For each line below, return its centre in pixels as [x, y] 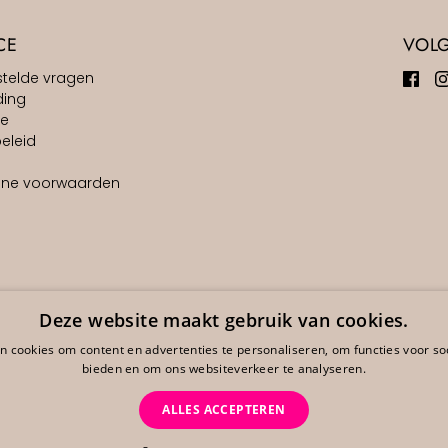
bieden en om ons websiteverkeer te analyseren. [224, 368]
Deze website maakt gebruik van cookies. [224, 320]
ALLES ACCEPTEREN [224, 409]
